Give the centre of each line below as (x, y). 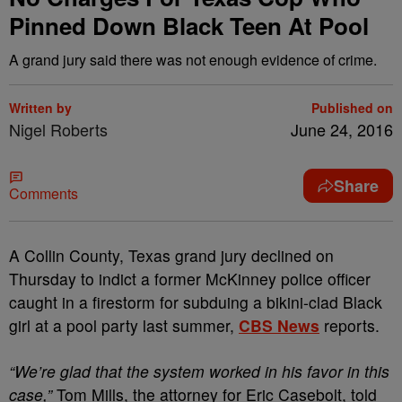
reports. (352, 325)
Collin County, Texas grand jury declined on (179, 255)
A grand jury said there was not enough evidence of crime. (193, 60)
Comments (44, 193)
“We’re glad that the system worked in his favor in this (199, 371)
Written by (40, 108)
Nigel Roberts (58, 129)
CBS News (279, 325)
